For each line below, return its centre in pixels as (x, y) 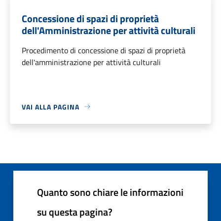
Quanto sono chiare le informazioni (110, 192)
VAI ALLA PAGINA (51, 107)
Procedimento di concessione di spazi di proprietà (104, 50)
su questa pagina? (75, 212)
